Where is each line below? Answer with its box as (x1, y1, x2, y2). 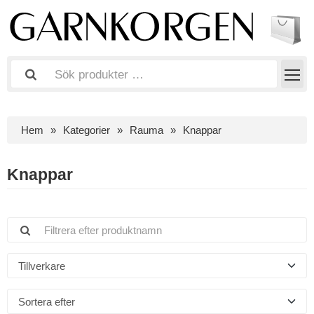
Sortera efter (18, 295, 75, 308)
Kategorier (63, 124, 110, 137)
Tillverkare (18, 259, 65, 272)
